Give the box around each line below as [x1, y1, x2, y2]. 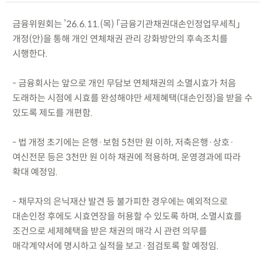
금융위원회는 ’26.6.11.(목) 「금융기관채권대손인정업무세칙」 [12, 18, 240, 30]
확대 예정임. [12, 166, 58, 177]
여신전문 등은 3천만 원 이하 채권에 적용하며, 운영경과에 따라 [12, 151, 241, 163]
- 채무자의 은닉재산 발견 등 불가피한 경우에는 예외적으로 [12, 195, 228, 207]
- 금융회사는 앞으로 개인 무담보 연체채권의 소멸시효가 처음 [12, 77, 236, 89]
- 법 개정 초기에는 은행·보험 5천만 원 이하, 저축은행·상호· [12, 136, 234, 148]
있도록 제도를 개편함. [12, 106, 93, 118]
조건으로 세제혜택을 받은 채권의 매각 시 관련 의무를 [12, 225, 207, 237]
